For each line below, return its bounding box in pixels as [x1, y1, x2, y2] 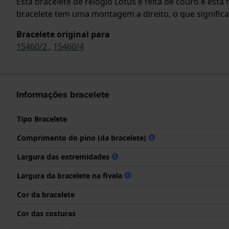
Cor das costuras [17, 208, 76, 218]
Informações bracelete [16, 87, 109, 101]
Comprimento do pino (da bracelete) [17, 132, 148, 143]
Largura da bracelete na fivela [17, 170, 124, 180]
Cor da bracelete [17, 189, 75, 199]
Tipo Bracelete [17, 113, 67, 124]
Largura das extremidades [17, 151, 111, 162]
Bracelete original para [16, 28, 110, 40]
